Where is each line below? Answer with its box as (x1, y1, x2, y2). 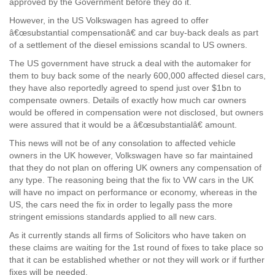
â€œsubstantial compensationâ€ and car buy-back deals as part (9, 28, 258, 37)
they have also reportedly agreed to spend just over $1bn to (9, 83, 241, 93)
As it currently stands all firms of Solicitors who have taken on (9, 230, 246, 240)
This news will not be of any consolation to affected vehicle (9, 138, 236, 148)
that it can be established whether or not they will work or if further (9, 255, 265, 265)
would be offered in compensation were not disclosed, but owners (9, 107, 263, 117)
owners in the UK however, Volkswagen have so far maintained (9, 150, 253, 160)
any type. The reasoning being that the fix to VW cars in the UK (9, 175, 254, 185)
